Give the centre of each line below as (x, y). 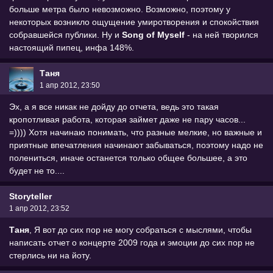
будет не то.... (37, 170)
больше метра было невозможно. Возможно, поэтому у (120, 9)
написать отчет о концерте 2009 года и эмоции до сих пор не (132, 242)
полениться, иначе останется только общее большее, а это (128, 158)
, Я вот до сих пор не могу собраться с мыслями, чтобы (140, 229)
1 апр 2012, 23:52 (39, 208)
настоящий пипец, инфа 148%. (72, 47)
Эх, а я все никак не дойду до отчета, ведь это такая (114, 106)
